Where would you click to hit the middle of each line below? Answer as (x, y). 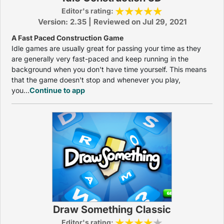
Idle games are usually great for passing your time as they (106, 48)
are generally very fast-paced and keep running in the (100, 59)
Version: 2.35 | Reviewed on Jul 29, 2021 (112, 22)
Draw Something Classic (112, 209)
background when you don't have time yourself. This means (109, 69)
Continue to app (57, 90)
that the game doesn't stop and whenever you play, (96, 80)
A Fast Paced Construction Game (67, 38)
